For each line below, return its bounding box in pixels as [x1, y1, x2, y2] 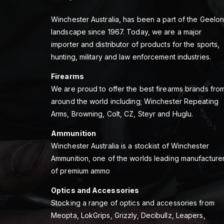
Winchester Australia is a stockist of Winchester [51, 141, 209, 150]
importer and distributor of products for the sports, [51, 40, 220, 49]
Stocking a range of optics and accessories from [51, 198, 214, 207]
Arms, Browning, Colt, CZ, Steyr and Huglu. [51, 109, 193, 118]
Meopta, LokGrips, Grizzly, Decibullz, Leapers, [51, 211, 205, 220]
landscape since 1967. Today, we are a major [51, 27, 202, 36]
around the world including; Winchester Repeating [51, 97, 218, 106]
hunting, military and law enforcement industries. [51, 52, 211, 61]
